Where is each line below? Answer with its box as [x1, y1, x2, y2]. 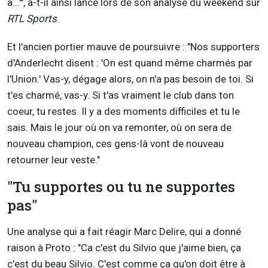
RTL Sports [7, 13, 57, 25]
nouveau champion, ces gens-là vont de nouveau [7, 138, 224, 150]
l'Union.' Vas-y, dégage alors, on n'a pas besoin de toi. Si [7, 73, 254, 86]
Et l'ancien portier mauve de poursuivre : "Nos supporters [7, 41, 260, 53]
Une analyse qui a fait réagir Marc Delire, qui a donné [7, 226, 241, 238]
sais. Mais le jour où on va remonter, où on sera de [7, 121, 232, 134]
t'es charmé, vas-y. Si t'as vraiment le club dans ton [7, 89, 234, 102]
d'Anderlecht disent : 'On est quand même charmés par [7, 57, 252, 69]
